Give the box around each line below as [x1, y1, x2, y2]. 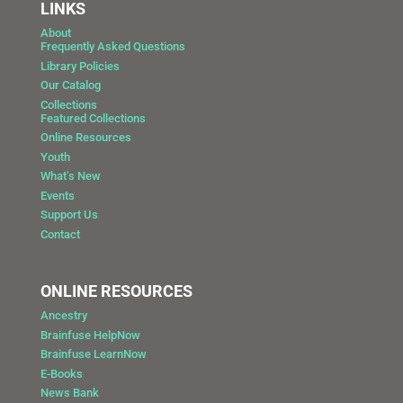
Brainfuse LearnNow [40, 347, 147, 362]
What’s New [40, 169, 101, 184]
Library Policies [40, 58, 120, 73]
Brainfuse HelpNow [40, 327, 140, 342]
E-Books [40, 366, 83, 381]
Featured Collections [40, 111, 146, 125]
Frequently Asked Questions [40, 40, 185, 54]
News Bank [40, 386, 99, 400]
